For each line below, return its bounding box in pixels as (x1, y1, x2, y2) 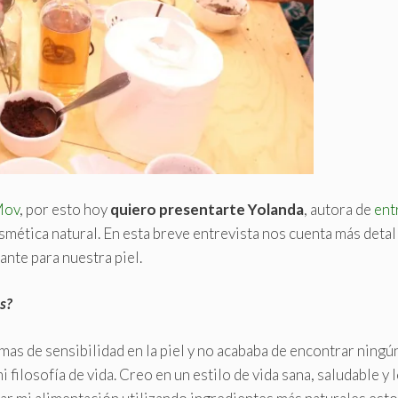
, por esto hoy (20, 199, 110, 219)
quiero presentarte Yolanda (110, 199, 304, 219)
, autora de (304, 199, 374, 219)
